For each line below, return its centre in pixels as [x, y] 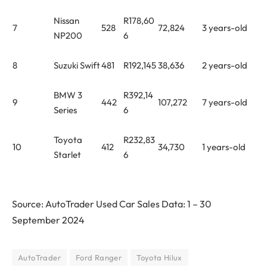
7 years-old [225, 103]
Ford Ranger [99, 258]
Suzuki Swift [77, 66]
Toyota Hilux [159, 258]
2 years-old [225, 66]
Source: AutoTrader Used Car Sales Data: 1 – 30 [111, 204]
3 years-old [225, 28]
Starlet [67, 155]
